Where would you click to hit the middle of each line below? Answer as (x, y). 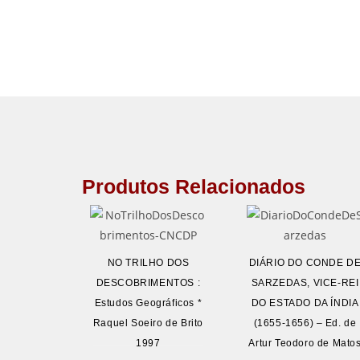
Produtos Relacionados (194, 186)
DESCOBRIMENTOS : (148, 283)
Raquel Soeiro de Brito (148, 323)
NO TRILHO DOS (148, 263)
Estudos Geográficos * (148, 303)
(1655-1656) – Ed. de (305, 323)
